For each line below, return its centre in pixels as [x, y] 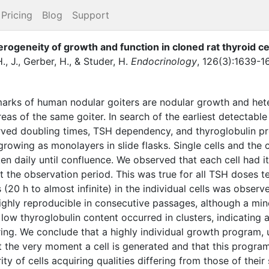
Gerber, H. [46, 61]
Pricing [17, 15]
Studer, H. [106, 61]
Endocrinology [164, 61]
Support [91, 15]
